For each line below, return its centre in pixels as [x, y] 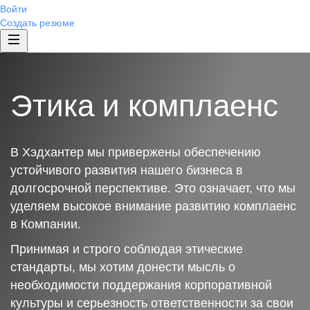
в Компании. [46, 224]
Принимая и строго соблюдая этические [127, 249]
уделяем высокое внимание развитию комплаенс [153, 206]
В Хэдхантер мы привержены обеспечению [136, 152]
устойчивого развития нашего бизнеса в [127, 170]
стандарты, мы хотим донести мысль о [123, 267]
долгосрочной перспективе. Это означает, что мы [153, 188]
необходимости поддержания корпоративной [141, 285]
